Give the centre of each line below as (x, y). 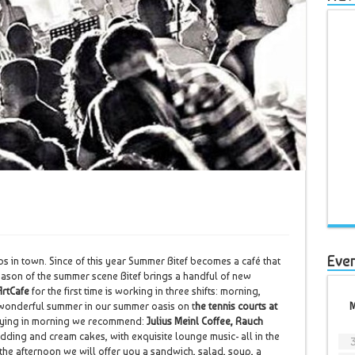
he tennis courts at (236, 306)
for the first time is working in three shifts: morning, (145, 291)
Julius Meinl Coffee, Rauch (204, 321)
